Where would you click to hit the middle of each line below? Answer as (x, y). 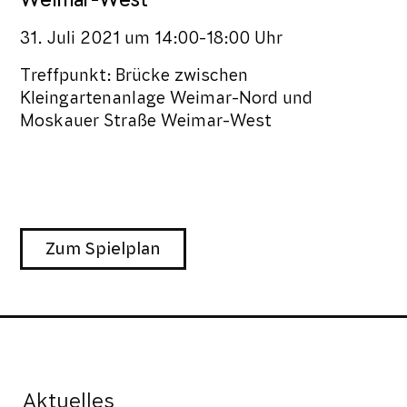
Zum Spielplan (104, 248)
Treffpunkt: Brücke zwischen (134, 75)
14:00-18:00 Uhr (219, 38)
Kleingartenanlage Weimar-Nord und (167, 98)
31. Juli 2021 (70, 38)
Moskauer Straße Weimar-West (146, 120)
